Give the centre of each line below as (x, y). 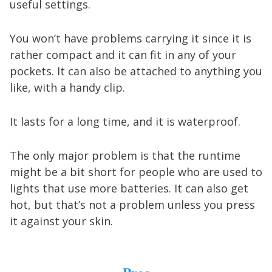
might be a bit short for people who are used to (136, 172)
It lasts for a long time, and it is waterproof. (125, 121)
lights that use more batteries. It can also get (129, 188)
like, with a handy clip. (67, 87)
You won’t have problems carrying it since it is (131, 38)
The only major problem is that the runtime (125, 155)
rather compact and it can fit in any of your (123, 55)
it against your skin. (61, 221)
